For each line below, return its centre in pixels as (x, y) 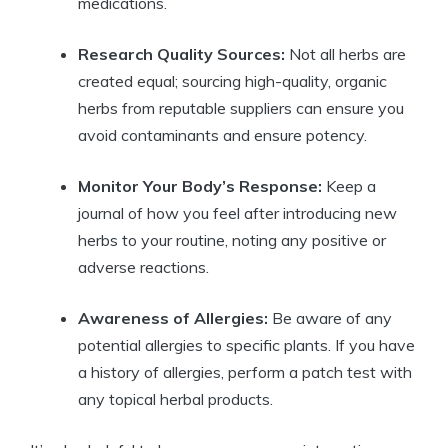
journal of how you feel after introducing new (237, 212)
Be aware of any (330, 317)
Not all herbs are (345, 53)
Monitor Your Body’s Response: (200, 185)
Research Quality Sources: (181, 53)
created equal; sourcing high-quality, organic (232, 80)
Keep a (349, 185)
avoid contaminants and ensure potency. (222, 134)
